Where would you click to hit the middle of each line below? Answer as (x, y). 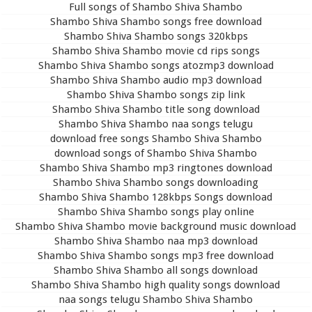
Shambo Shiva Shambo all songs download (156, 270)
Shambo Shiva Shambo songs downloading (156, 182)
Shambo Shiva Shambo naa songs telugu (156, 124)
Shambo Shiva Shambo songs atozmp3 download (156, 65)
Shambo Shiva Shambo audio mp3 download (156, 80)
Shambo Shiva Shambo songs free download (156, 21)
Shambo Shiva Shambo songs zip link (156, 94)
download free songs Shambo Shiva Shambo (156, 138)
